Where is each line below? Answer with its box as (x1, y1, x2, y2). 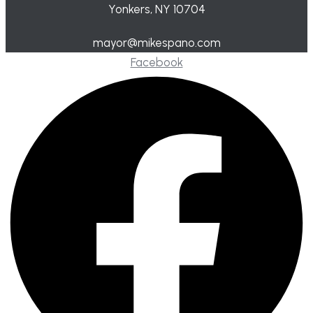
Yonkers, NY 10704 (108, 1, 205, 16)
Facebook (130, 54, 183, 69)
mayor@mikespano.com (92, 35, 221, 50)
